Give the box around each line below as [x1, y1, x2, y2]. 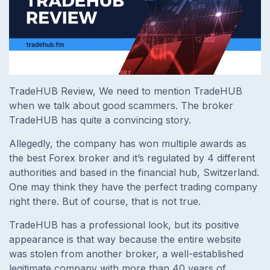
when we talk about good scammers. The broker [9, 99, 233, 111]
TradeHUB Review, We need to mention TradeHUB [9, 84, 242, 97]
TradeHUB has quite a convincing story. [9, 113, 194, 126]
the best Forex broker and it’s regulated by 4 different [9, 151, 255, 164]
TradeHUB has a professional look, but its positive [9, 218, 239, 231]
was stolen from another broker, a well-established [9, 247, 243, 260]
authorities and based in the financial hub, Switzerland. [9, 166, 259, 178]
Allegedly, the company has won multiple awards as [9, 137, 246, 149]
